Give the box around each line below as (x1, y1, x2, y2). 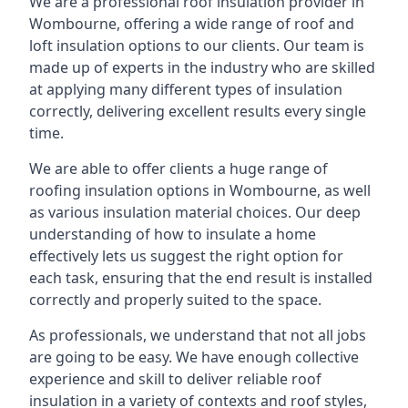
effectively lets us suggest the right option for (29, 246, 343, 266)
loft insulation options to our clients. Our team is (29, 36, 364, 56)
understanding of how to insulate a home (29, 224, 316, 244)
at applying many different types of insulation (29, 79, 342, 99)
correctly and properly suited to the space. (29, 290, 321, 310)
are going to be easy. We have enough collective (29, 347, 359, 367)
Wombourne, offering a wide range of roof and (29, 14, 354, 34)
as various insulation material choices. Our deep (29, 202, 361, 222)
